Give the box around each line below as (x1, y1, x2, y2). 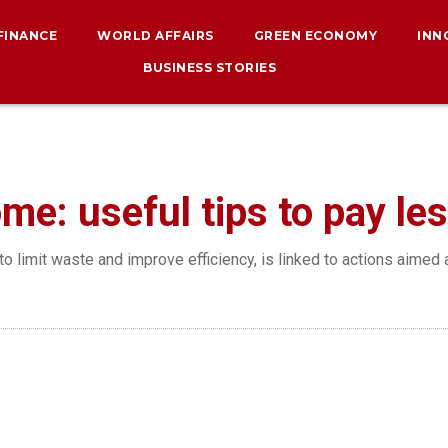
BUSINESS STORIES (143, 60, 277, 75)
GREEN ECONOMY (253, 28, 378, 43)
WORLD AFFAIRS (97, 28, 214, 43)
